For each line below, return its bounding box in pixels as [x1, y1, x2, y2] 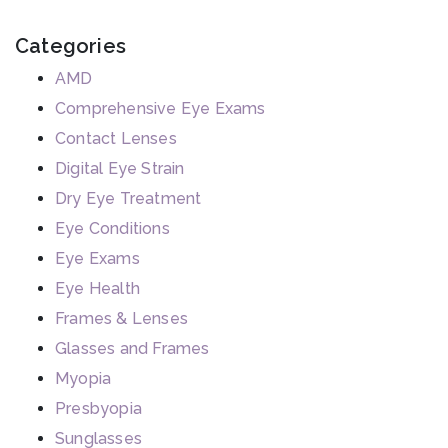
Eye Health [55, 279, 140, 299]
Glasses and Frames [55, 339, 210, 359]
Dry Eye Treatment [55, 189, 202, 209]
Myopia [55, 369, 112, 389]
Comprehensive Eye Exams [55, 99, 266, 119]
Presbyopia [55, 399, 142, 419]
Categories [15, 34, 126, 59]
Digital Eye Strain [55, 159, 185, 179]
